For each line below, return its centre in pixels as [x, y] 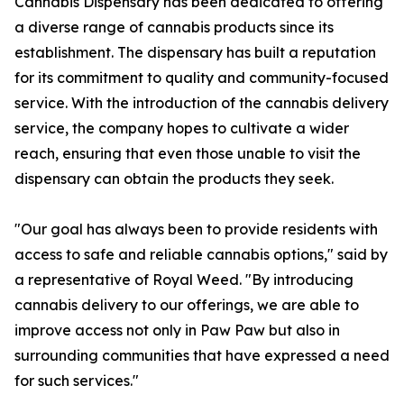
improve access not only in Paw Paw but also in [177, 331]
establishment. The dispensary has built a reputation [195, 53]
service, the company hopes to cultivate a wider [182, 129]
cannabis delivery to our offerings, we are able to [187, 305]
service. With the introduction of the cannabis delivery [202, 103]
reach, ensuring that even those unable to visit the [188, 154]
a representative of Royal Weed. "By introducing [184, 280]
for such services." [77, 381]
